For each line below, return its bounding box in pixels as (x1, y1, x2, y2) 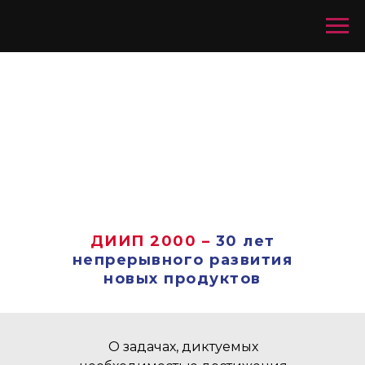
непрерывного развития (72, 251, 293, 269)
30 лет (215, 232, 275, 250)
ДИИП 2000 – (90, 232, 210, 250)
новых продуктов (103, 270, 262, 288)
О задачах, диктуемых (108, 339, 258, 354)
